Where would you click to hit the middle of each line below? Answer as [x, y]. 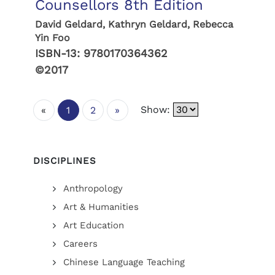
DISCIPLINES [64, 161]
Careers [80, 244]
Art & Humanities [101, 207]
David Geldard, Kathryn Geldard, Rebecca [134, 24]
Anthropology [93, 188]
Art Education [93, 225]
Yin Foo [52, 38]
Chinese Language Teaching [124, 262]
